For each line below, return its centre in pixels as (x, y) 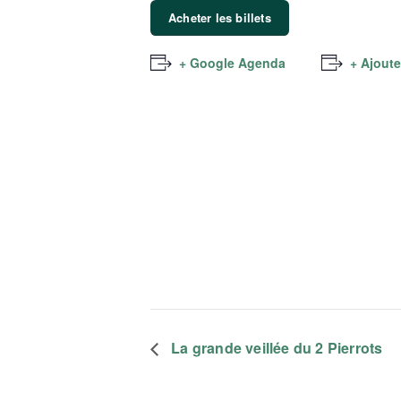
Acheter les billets (220, 17)
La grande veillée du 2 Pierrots (275, 348)
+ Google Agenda (232, 63)
